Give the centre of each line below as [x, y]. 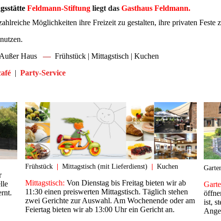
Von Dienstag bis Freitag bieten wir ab [126, 183]
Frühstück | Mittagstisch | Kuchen [106, 56]
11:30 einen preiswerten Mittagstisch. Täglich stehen [107, 192]
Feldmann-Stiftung [58, 8]
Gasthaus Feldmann [155, 8]
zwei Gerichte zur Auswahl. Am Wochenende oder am [110, 201]
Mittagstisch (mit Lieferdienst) [104, 167]
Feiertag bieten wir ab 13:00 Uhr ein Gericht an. [100, 210]
